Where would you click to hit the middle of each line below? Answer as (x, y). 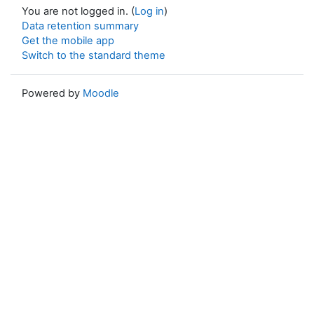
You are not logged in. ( (78, 11)
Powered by (52, 93)
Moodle (101, 93)
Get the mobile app (68, 40)
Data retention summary (80, 26)
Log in (149, 11)
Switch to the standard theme (94, 55)
